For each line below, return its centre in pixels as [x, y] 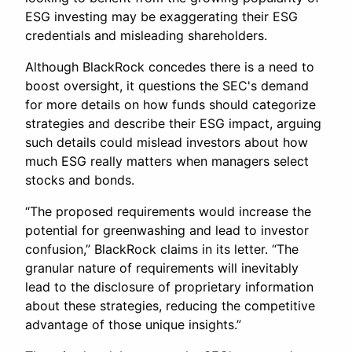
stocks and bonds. [80, 180]
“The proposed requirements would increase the [168, 212]
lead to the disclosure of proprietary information [169, 287]
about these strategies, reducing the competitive [170, 306]
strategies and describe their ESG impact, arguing [173, 124]
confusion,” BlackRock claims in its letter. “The [162, 249]
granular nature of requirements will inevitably [162, 268]
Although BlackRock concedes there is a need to [170, 67]
